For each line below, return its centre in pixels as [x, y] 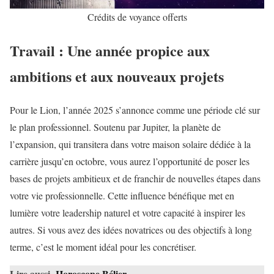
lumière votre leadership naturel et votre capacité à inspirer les [128, 213]
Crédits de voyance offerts [137, 17]
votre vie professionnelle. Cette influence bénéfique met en [122, 196]
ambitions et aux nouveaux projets [117, 76]
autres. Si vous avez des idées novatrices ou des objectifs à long [131, 230]
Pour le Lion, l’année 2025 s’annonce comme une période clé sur [135, 110]
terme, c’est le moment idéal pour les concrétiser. [103, 247]
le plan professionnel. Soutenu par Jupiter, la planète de [115, 127]
